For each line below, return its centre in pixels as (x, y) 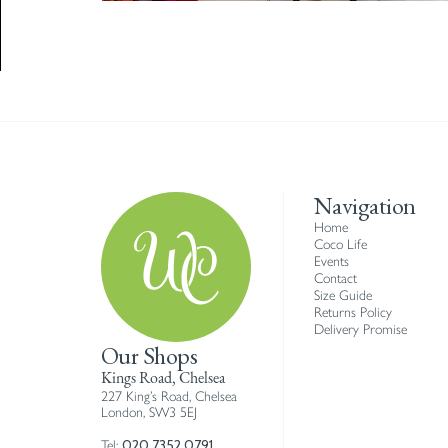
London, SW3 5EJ (148, 412)
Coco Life (340, 244)
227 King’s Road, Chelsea (168, 396)
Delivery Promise (360, 329)
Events (331, 261)
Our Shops (149, 355)
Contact (335, 278)
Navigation (364, 205)
